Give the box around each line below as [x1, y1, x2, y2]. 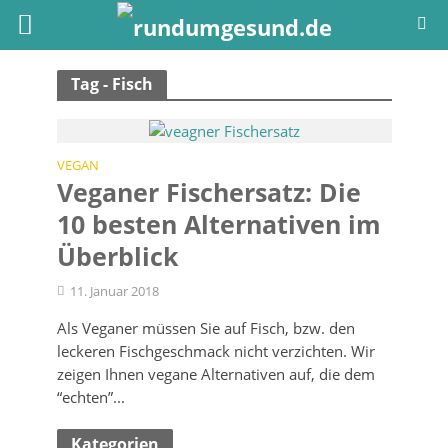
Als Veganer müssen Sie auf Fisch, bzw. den [56, 318, 355, 339]
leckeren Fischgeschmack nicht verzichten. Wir [56, 341, 375, 362]
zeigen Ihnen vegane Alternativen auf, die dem [56, 364, 375, 385]
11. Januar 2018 [69, 283, 159, 301]
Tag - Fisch [70, 73, 153, 95]
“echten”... [56, 387, 125, 408]
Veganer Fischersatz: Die [56, 175, 361, 210]
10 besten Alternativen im [56, 207, 381, 242]
